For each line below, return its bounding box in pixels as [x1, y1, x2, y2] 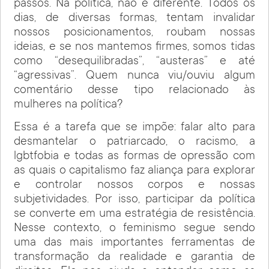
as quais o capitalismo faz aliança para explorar [14, 165, 255, 178]
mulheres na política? [14, 98, 123, 112]
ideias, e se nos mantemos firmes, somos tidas [14, 40, 255, 54]
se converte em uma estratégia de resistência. [14, 208, 255, 222]
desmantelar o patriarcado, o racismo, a [14, 136, 255, 150]
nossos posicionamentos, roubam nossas [14, 26, 255, 40]
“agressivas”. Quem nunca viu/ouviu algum [14, 69, 255, 83]
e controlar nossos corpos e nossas [14, 179, 255, 193]
